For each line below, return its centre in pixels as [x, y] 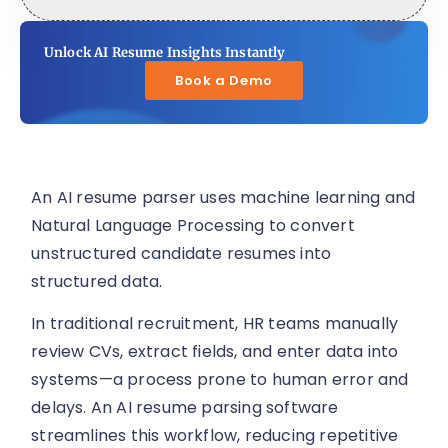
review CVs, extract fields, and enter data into [215, 352]
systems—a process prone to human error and [220, 380]
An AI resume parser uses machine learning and [223, 198]
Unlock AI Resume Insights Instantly [165, 53]
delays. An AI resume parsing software [185, 408]
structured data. [97, 282]
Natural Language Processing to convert [193, 226]
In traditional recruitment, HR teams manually [215, 324]
